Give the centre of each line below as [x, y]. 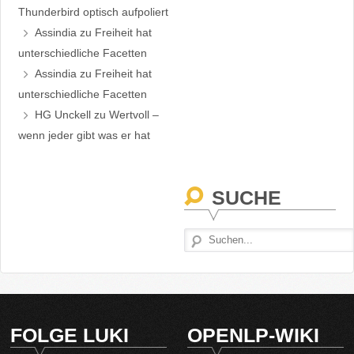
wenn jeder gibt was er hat [84, 136]
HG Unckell [63, 115]
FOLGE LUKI [70, 335]
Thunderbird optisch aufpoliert [93, 12]
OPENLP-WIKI [254, 335]
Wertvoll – [134, 115]
